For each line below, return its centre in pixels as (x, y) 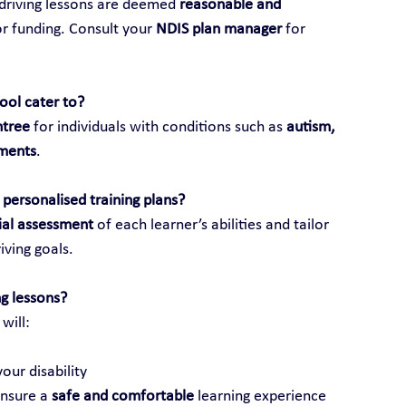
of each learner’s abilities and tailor (213, 225)
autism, (312, 127)
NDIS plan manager (218, 29)
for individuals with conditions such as (158, 127)
